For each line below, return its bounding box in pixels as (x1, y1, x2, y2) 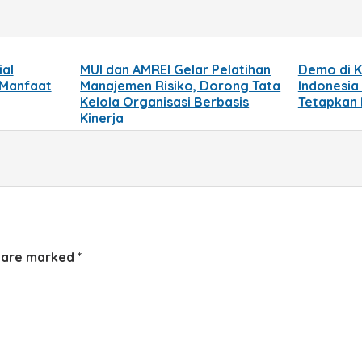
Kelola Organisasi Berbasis (80, 93, 250, 110)
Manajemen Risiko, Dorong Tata (80, 77, 281, 94)
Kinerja (80, 109, 124, 126)
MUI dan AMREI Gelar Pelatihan (80, 61, 271, 78)
